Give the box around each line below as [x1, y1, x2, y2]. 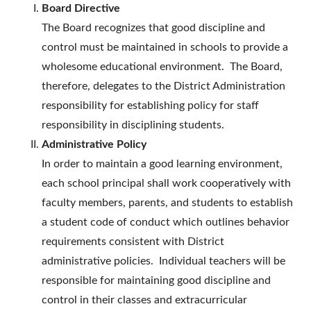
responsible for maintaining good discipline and [42, 275, 271, 287]
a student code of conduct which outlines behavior [42, 217, 289, 228]
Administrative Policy [42, 139, 146, 151]
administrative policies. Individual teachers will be [42, 255, 285, 267]
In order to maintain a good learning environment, [42, 158, 283, 170]
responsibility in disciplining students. [42, 119, 224, 131]
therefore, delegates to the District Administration [42, 81, 285, 92]
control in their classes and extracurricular [42, 294, 247, 306]
